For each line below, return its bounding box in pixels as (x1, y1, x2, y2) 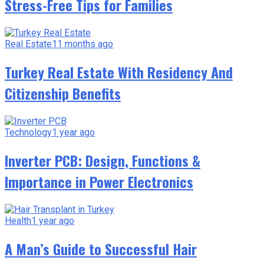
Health (5, 214, 31, 226)
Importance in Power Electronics (5, 170, 193, 192)
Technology (5, 127, 52, 138)
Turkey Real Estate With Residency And (5, 61, 233, 83)
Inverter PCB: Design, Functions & (5, 149, 200, 171)
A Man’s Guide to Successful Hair (5, 237, 197, 259)
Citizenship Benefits (5, 82, 121, 104)
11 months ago (52, 38, 113, 50)
